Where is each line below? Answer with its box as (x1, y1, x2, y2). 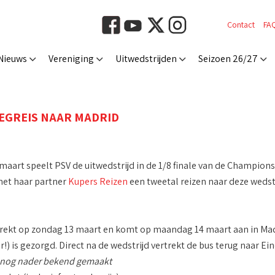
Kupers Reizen (68, 175, 128, 188)
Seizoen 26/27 (198, 52, 258, 65)
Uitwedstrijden (115, 52, 177, 65)
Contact (227, 19, 255, 30)
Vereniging (48, 52, 94, 65)
